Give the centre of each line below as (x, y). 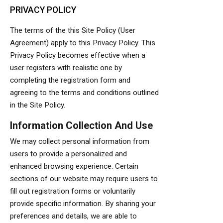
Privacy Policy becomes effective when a (78, 55)
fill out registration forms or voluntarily (73, 191)
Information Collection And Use (81, 125)
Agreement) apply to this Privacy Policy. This (83, 43)
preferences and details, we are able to (73, 216)
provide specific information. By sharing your (83, 204)
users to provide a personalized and (68, 154)
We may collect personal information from (80, 141)
